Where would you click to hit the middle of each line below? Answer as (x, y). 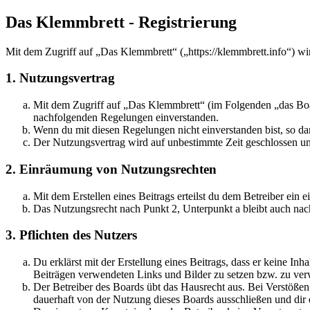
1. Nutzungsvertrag (60, 78)
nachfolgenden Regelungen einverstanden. (126, 118)
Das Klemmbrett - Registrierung (121, 22)
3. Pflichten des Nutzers (71, 235)
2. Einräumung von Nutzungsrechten (111, 169)
